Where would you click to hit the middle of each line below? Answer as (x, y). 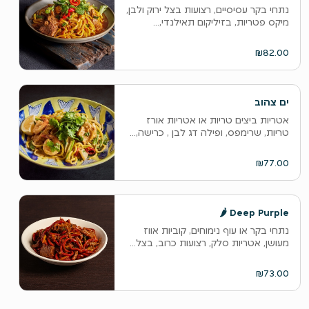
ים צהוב (271, 102)
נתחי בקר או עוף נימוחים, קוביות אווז (216, 230)
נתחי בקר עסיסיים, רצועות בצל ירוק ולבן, (207, 10)
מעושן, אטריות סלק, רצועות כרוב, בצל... (209, 243)
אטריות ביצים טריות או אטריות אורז (217, 120)
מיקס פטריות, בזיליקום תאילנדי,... (221, 22)
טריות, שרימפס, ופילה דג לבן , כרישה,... (209, 132)
